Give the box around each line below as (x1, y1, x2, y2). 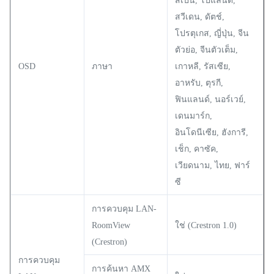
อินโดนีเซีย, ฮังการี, (175, 127, 248, 137)
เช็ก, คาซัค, (175, 144, 218, 154)
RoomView (92, 220, 130, 230)
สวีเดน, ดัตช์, (175, 12, 224, 21)
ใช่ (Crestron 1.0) (175, 220, 237, 230)
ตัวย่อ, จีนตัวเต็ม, (175, 45, 238, 54)
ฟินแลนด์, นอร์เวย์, (175, 94, 246, 104)
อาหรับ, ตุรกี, (175, 78, 223, 87)
